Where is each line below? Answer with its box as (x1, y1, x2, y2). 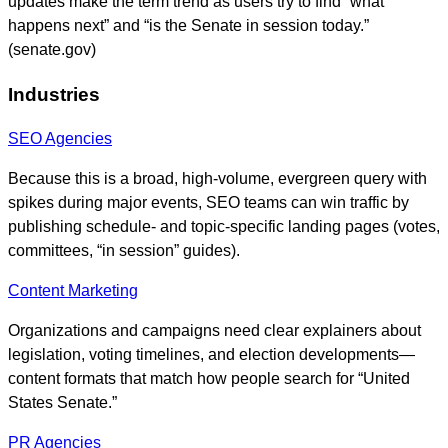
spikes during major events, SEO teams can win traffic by (8, 194, 409, 212)
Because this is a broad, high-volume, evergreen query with (8, 170, 427, 188)
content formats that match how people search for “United (8, 370, 410, 388)
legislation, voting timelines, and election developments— (8, 346, 415, 364)
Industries (8, 83, 100, 105)
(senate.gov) (8, 40, 96, 58)
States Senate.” (8, 394, 117, 412)
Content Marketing (8, 282, 138, 300)
